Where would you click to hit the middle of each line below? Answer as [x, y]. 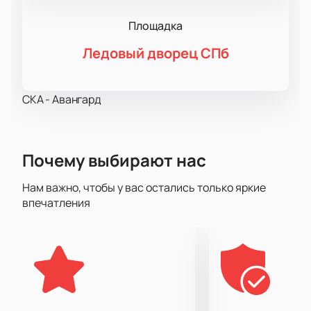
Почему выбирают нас [114, 160]
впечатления [56, 203]
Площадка [155, 26]
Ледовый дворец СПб [155, 53]
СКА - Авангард [62, 100]
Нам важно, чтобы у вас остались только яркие [144, 188]
